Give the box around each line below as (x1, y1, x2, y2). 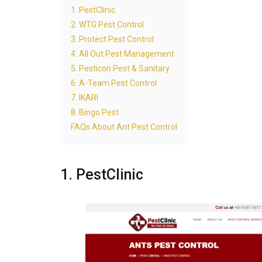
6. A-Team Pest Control (71, 78, 157, 88)
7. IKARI (71, 92, 98, 102)
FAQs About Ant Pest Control (71, 122, 177, 132)
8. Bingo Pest (71, 107, 119, 117)
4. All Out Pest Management (71, 49, 174, 58)
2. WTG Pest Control (71, 19, 144, 29)
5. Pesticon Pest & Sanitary (71, 63, 170, 73)
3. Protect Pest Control (71, 34, 154, 44)
